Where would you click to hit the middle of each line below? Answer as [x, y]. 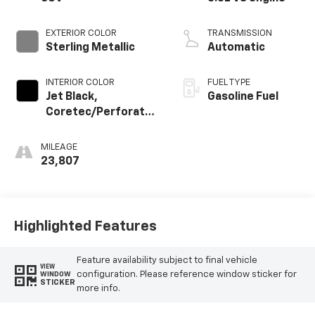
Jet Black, [71, 97]
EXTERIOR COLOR [81, 34]
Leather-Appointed [99, 128]
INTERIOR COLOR [80, 83]
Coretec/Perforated [102, 113]
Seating [66, 144]
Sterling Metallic [90, 48]
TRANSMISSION [239, 34]
